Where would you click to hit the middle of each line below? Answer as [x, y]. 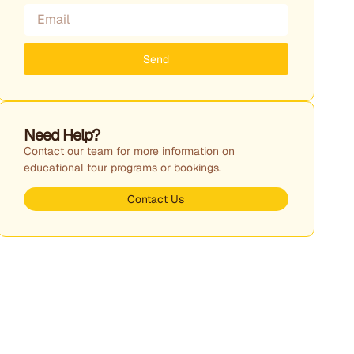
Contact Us [156, 199]
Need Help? [61, 135]
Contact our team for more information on [129, 151]
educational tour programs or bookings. [122, 167]
